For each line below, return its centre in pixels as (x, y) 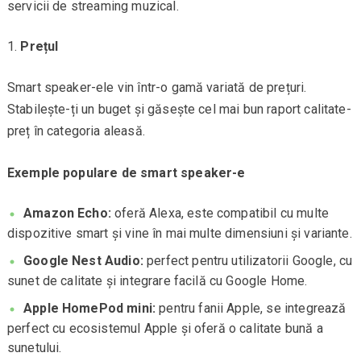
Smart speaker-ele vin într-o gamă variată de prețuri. (157, 88)
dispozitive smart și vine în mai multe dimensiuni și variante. (179, 233)
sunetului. (34, 347)
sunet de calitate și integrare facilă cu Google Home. (157, 280)
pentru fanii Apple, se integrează (251, 308)
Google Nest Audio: (83, 260)
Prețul (39, 47)
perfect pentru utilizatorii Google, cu (248, 260)
